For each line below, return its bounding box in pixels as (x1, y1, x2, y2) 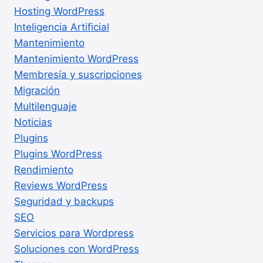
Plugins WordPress (14, 147, 102, 160)
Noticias (14, 116, 52, 128)
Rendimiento (14, 163, 73, 176)
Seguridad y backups (14, 195, 114, 207)
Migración (14, 84, 60, 96)
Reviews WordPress (14, 179, 107, 191)
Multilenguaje (14, 100, 77, 112)
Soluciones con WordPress (14, 242, 139, 255)
